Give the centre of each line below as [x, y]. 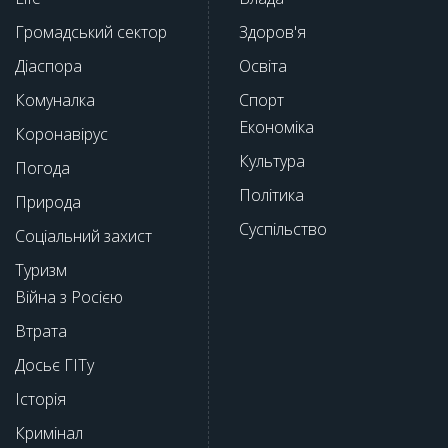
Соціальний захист [83, 235]
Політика [271, 194]
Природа [48, 201]
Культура [272, 160]
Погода [42, 167]
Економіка [276, 126]
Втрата [41, 330]
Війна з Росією [69, 296]
